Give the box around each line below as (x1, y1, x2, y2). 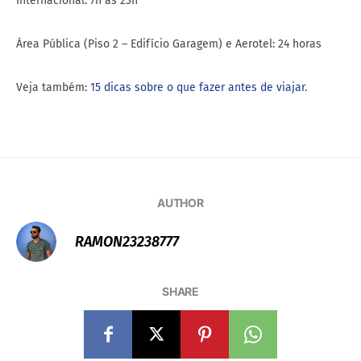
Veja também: (16, 81, 90, 95)
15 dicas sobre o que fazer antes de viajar (90, 81, 305, 95)
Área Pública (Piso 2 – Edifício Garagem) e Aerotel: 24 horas (16, 37, 322, 52)
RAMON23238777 (75, 233, 179, 251)
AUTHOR (156, 196, 205, 210)
